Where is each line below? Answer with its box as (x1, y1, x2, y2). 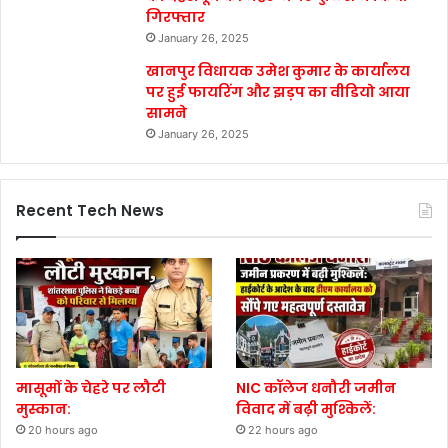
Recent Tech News (16, 199, 164, 221)
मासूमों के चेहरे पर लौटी (16, 377, 166, 398)
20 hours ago (28, 422, 98, 437)
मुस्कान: (16, 398, 71, 419)
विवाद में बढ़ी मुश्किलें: (236, 398, 377, 419)
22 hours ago (248, 422, 319, 437)
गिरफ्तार (146, 6, 205, 27)
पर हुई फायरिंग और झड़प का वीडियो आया (146, 81, 410, 102)
